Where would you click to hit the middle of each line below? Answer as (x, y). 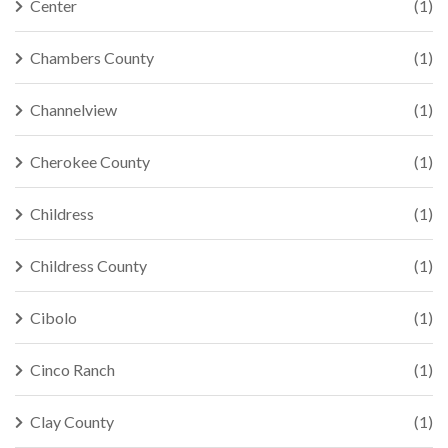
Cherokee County (90, 161)
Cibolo (53, 317)
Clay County (72, 421)
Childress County (88, 265)
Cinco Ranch (72, 369)
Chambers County (92, 57)
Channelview (73, 109)
